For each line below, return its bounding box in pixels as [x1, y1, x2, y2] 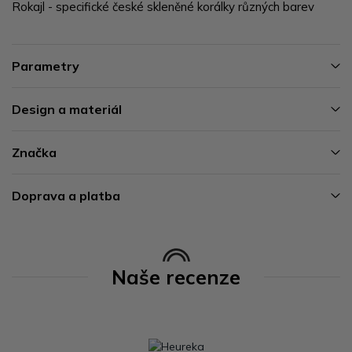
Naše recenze [112, 264, 240, 289]
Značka [12, 144, 57, 160]
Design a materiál [12, 101, 122, 117]
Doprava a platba [12, 187, 120, 203]
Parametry [12, 57, 79, 74]
